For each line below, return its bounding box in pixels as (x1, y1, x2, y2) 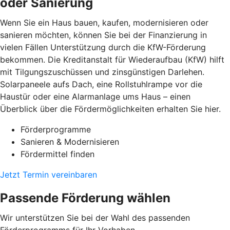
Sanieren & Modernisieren (21, 137, 119, 147)
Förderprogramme (21, 124, 91, 135)
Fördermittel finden (21, 149, 94, 160)
